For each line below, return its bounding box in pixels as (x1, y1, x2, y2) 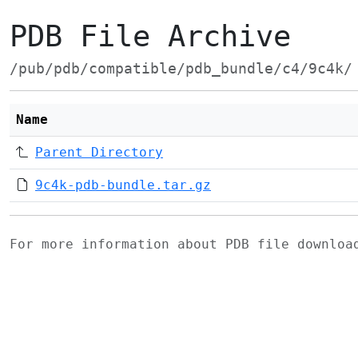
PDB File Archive (10, 19, 291, 54)
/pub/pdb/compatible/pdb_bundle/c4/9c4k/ (10, 61, 352, 77)
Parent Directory (35, 145, 163, 160)
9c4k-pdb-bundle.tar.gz (35, 177, 211, 193)
